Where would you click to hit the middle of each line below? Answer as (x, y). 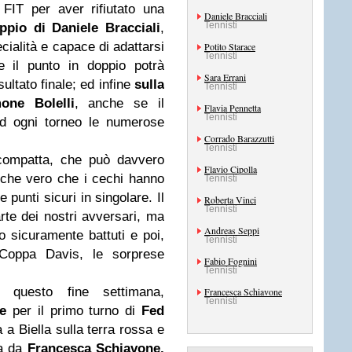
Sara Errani (225, 77)
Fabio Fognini (231, 261)
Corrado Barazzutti (239, 138)
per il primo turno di (74, 311)
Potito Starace (230, 46)
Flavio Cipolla (231, 169)
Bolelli (54, 103)
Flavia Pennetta (233, 108)
